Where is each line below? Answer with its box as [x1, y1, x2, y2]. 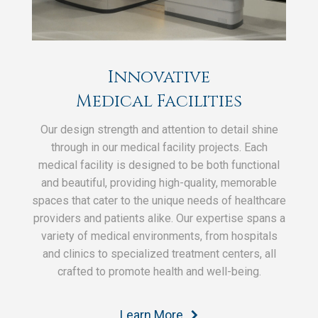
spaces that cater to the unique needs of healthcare [32, 194, 286, 208]
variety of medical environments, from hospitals [40, 229, 278, 243]
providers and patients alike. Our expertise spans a [33, 212, 285, 226]
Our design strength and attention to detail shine [40, 123, 278, 137]
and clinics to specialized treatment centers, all [42, 247, 276, 261]
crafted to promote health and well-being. [57, 265, 261, 279]
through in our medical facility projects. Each [50, 141, 268, 155]
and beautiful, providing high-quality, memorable [41, 176, 277, 190]
